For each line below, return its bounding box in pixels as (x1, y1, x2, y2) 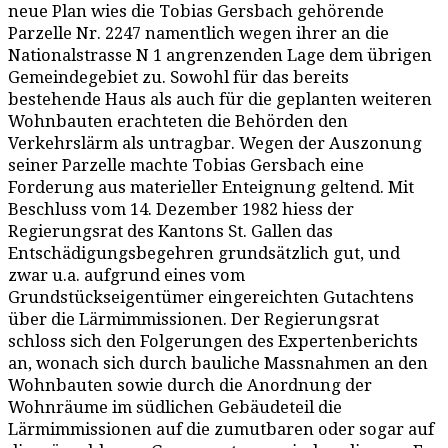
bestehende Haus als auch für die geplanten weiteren (8, 90, 432, 109)
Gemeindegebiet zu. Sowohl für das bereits (8, 68, 349, 87)
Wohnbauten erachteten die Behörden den (8, 112, 348, 131)
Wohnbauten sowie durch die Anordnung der (8, 376, 372, 395)
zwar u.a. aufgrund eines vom (8, 266, 245, 285)
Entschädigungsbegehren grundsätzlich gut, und (8, 244, 400, 263)
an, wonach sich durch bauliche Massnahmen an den (8, 354, 428, 373)
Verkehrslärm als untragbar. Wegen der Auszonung (8, 134, 422, 153)
